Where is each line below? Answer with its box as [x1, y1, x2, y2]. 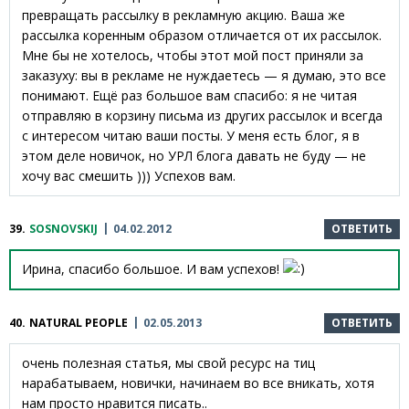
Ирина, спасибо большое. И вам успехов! [22, 259, 283, 278]
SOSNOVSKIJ [29, 220, 98, 236]
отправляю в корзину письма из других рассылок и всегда [22, 106, 383, 124]
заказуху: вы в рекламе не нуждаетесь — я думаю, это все [22, 66, 386, 84]
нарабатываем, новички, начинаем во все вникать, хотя [22, 374, 374, 393]
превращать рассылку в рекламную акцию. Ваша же [22, 5, 345, 24]
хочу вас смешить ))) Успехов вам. [22, 166, 236, 184]
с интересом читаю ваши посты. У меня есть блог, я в [22, 126, 360, 144]
